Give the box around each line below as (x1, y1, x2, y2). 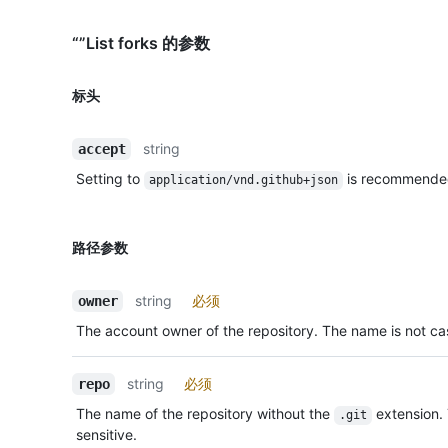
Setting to (76, 170, 144, 188)
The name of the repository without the (76, 405, 334, 423)
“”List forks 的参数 (72, 33, 210, 54)
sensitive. (76, 426, 137, 444)
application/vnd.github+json (148, 173, 338, 188)
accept (77, 141, 126, 158)
